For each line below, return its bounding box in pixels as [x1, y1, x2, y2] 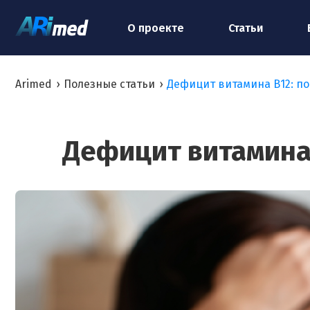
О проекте [127, 21, 184, 35]
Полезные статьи [64, 77, 155, 91]
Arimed [15, 77, 52, 91]
